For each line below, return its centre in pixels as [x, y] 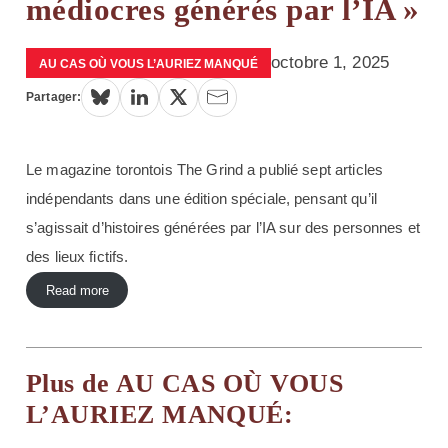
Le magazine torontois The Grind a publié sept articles [205, 169]
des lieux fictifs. [77, 256]
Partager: [54, 97]
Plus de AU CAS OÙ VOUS [185, 383]
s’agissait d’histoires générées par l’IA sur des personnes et [223, 227]
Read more [77, 290]
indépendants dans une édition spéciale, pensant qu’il [201, 198]
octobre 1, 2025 [330, 62]
